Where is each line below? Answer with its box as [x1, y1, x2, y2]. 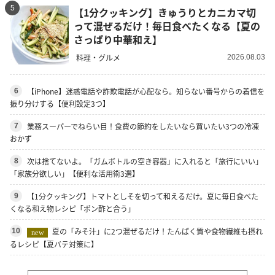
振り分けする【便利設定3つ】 [10, 98, 110, 109]
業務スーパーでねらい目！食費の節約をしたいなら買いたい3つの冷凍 [27, 120, 259, 131]
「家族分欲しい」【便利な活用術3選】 [10, 168, 139, 179]
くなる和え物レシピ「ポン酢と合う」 [10, 203, 135, 214]
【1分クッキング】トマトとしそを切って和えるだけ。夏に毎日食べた [27, 190, 258, 201]
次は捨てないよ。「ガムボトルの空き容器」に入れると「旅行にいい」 [27, 155, 263, 166]
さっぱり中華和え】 [74, 32, 162, 47]
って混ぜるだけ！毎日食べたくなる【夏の [74, 18, 260, 34]
